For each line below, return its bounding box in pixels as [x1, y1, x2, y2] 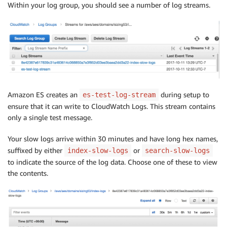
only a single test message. [8, 113, 92, 122]
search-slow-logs [145, 146, 210, 155]
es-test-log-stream [83, 91, 156, 99]
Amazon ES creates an [8, 90, 80, 99]
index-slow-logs [67, 146, 128, 155]
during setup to [159, 90, 209, 99]
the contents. [8, 169, 48, 178]
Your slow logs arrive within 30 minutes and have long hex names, [8, 134, 218, 143]
